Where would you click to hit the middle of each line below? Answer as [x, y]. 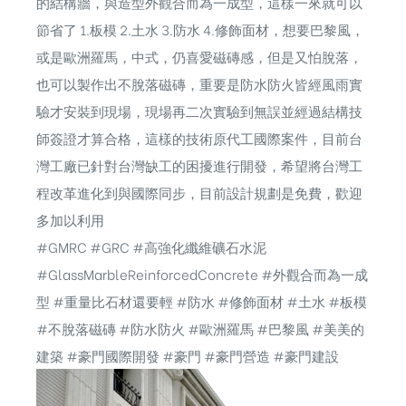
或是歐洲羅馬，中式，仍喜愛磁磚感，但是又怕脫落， [199, 57]
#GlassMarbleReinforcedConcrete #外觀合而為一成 [202, 274]
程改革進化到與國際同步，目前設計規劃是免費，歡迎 [199, 193]
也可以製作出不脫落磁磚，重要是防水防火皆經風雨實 [199, 84]
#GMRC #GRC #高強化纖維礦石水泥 [151, 247]
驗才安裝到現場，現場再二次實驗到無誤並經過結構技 [199, 111]
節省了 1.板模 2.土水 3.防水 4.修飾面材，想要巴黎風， [200, 29]
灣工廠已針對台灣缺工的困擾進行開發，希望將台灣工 [199, 165]
